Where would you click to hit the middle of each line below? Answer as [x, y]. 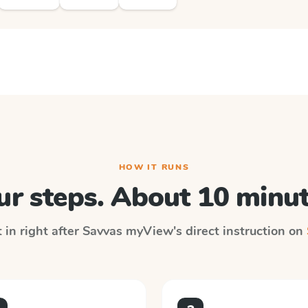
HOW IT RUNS [154, 167]
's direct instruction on [240, 231]
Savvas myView [128, 231]
